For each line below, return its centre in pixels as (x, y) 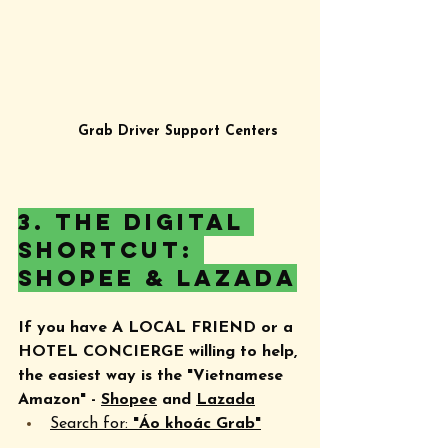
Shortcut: (111, 250)
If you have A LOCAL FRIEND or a (158, 328)
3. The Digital (136, 222)
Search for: (91, 424)
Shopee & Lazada (157, 278)
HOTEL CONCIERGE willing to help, (160, 352)
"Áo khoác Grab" (197, 424)
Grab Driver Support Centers (178, 132)
